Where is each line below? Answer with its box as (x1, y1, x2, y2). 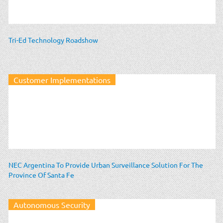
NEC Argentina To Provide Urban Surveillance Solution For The (8, 160, 203, 169)
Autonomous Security (13, 199, 90, 210)
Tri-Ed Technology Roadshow (8, 35, 98, 44)
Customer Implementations (13, 74, 111, 85)
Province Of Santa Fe (8, 170, 74, 179)
